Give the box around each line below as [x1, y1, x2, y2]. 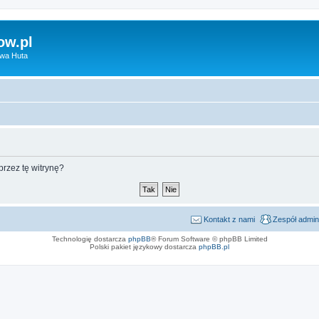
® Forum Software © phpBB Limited [150, 234, 268, 243]
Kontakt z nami [204, 214, 255, 224]
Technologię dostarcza [51, 234, 128, 243]
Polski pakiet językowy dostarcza [90, 242, 199, 251]
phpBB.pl [199, 242, 229, 251]
